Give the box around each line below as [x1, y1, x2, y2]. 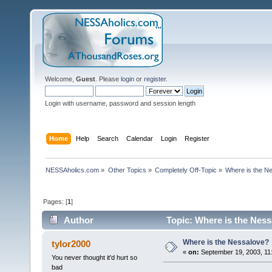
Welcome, [45, 75, 76, 83]
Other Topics [107, 166, 146, 174]
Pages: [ [43, 197, 68, 205]
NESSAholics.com [46, 166, 100, 174]
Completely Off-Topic [154, 166, 217, 174]
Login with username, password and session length [45, 100, 195, 107]
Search [97, 134, 119, 142]
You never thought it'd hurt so [51, 254, 137, 262]
